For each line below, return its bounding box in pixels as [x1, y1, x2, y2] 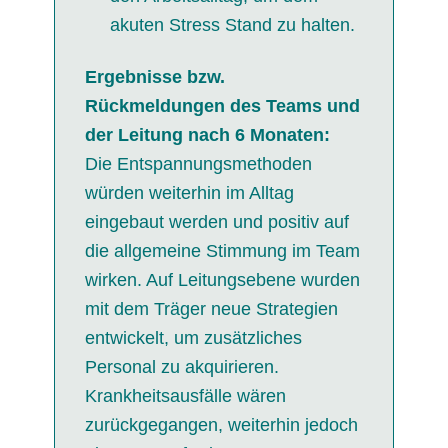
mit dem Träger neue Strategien [84, 299, 338, 320]
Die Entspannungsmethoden [84, 154, 312, 175]
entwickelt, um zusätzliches [84, 328, 302, 349]
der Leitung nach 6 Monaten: [84, 125, 330, 146]
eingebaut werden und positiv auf [84, 212, 349, 233]
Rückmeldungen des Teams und [84, 96, 360, 117]
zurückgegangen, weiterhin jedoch [84, 415, 358, 436]
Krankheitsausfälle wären [84, 386, 286, 407]
